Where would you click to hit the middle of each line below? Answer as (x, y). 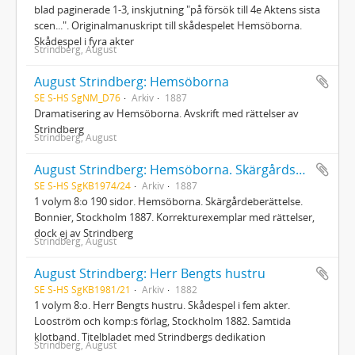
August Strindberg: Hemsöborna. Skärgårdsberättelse (301, 169)
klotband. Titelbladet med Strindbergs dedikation (150, 336)
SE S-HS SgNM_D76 (77, 97)
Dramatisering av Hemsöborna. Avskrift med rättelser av (166, 113)
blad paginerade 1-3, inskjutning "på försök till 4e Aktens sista (177, 9)
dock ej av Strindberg (84, 233)
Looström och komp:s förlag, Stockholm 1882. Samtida (162, 321)
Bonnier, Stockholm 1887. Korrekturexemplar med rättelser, (174, 217)
